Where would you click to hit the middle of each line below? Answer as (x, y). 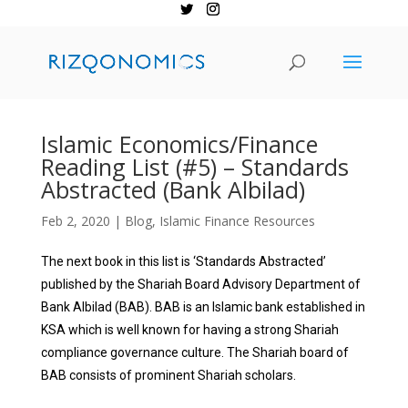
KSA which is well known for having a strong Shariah (189, 330)
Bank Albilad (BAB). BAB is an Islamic (148, 307)
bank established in (310, 307)
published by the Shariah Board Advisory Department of (200, 284)
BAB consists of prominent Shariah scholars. (168, 375)
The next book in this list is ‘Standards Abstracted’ (183, 261)
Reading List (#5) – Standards (194, 167)
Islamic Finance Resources (237, 221)
